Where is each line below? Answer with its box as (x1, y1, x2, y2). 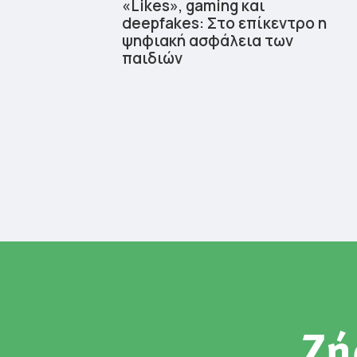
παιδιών (122, 47, 183, 69)
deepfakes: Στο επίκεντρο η (122, 12, 328, 33)
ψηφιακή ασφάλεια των (122, 29, 294, 51)
